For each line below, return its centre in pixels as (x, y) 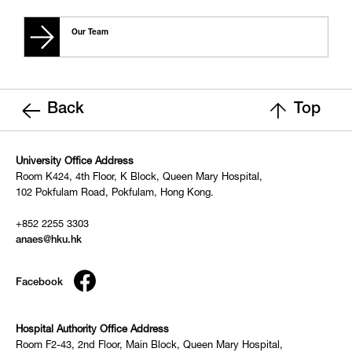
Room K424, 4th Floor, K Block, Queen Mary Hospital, (139, 178)
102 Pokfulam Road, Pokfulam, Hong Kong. (115, 194)
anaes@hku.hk (49, 241)
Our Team (90, 33)
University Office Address (75, 162)
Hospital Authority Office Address (92, 330)
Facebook (39, 283)
